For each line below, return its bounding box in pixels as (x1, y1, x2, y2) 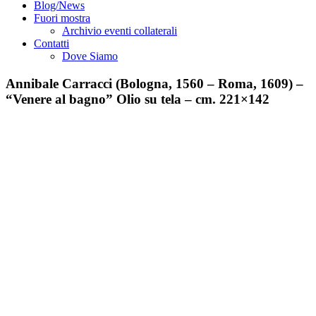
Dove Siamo (62, 50, 118, 62)
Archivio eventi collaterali (62, 25, 177, 37)
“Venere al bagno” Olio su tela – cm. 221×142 (6, 91, 269, 107)
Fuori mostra (34, 12, 90, 24)
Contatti (34, 37, 69, 49)
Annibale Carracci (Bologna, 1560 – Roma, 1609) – (6, 75, 303, 91)
